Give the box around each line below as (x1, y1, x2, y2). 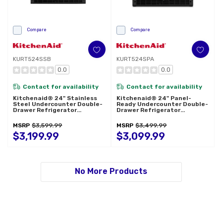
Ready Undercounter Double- (116, 101, 209, 108)
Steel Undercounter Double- (13, 101, 103, 108)
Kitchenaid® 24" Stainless (13, 95, 98, 102)
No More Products (75, 166, 147, 176)
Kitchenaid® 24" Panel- (116, 95, 192, 102)
